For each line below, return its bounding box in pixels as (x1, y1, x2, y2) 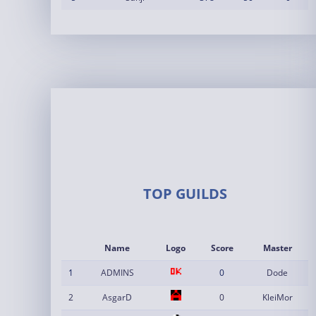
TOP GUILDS (142, 184, 227, 203)
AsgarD (102, 291, 132, 303)
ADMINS (100, 267, 134, 279)
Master (262, 242, 292, 254)
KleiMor (262, 291, 293, 303)
